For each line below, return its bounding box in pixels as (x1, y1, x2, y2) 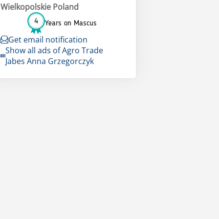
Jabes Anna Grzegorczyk (5, 56, 94, 67)
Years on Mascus (45, 19, 97, 27)
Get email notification (8, 34, 88, 45)
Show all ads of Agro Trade (5, 45, 103, 56)
